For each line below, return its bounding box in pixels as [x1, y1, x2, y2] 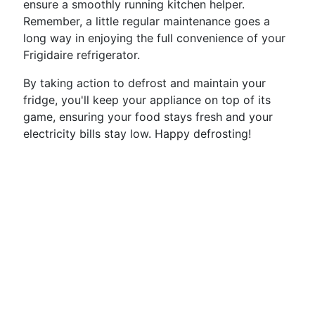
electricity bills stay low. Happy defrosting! [23, 127, 251, 141]
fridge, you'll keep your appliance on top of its [23, 93, 271, 107]
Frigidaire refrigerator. [23, 48, 140, 62]
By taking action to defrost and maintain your [23, 76, 266, 90]
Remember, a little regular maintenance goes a [23, 14, 270, 28]
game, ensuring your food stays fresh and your [23, 110, 273, 124]
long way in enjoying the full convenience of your [23, 31, 285, 45]
